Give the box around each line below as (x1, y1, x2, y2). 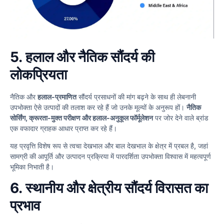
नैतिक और (10, 92, 37, 101)
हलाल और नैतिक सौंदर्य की (25, 48, 154, 65)
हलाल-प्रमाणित (37, 92, 76, 101)
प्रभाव (10, 196, 40, 214)
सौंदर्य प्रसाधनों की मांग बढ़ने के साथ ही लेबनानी (76, 92, 196, 101)
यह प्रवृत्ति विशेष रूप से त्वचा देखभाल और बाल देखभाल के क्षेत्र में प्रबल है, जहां (10, 141, 208, 150)
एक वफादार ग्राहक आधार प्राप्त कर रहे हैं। (10, 123, 117, 132)
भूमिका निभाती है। (10, 162, 54, 171)
